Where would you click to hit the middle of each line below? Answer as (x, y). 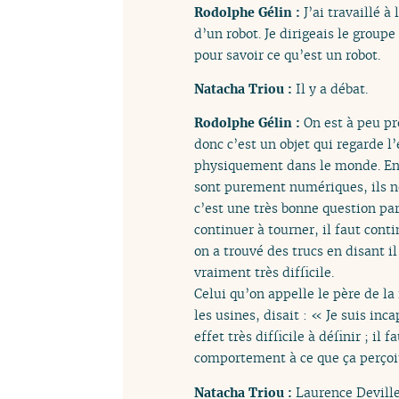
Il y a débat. (332, 89)
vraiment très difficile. (264, 273)
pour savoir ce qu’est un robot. (287, 54)
